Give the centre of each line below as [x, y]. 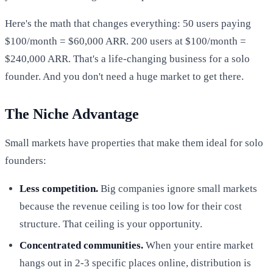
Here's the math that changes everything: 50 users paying [128, 23]
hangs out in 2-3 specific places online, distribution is [135, 263]
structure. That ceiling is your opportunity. [111, 224]
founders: [26, 160]
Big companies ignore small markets [178, 188]
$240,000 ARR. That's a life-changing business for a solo [127, 58]
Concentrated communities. [81, 245]
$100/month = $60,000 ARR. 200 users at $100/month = [126, 41]
